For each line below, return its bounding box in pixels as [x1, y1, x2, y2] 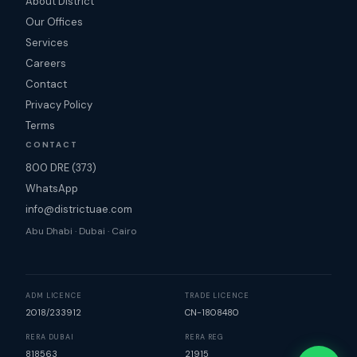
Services [25, 36, 69, 49]
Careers [25, 57, 66, 70]
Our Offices [25, 15, 83, 29]
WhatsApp [25, 182, 78, 195]
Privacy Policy [25, 98, 92, 112]
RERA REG [185, 332, 225, 342]
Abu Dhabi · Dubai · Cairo [25, 225, 136, 237]
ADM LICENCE [25, 291, 82, 300]
